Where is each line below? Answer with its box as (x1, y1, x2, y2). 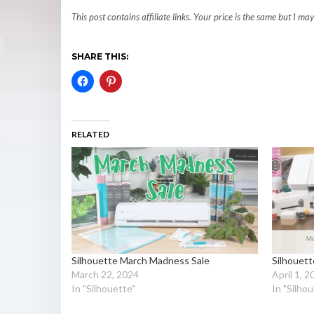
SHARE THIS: (71, 51, 128, 62)
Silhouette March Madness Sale (71, 254, 210, 267)
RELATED (71, 129, 109, 140)
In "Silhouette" (71, 282, 135, 295)
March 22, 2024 (71, 268, 139, 281)
